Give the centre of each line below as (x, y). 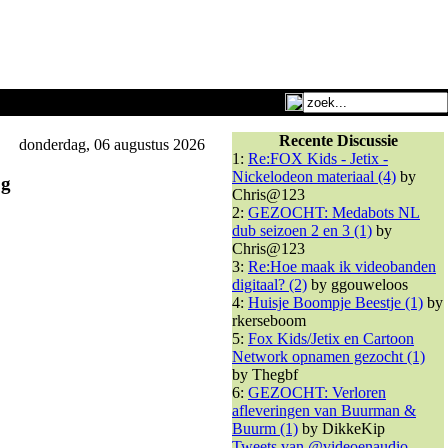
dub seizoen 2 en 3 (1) (302, 230)
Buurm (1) (265, 428)
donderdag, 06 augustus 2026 (110, 144)
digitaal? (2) (269, 284)
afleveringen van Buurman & (324, 410)
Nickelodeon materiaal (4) (314, 176)
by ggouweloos (357, 284)
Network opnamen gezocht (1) (328, 356)
